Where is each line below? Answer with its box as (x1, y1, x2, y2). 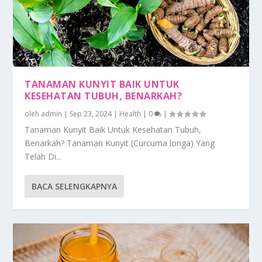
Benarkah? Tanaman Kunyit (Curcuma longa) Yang (25, 137, 215, 149)
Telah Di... (25, 151, 62, 163)
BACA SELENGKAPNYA (32, 181, 118, 192)
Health (119, 109, 142, 119)
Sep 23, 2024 (70, 109, 112, 119)
